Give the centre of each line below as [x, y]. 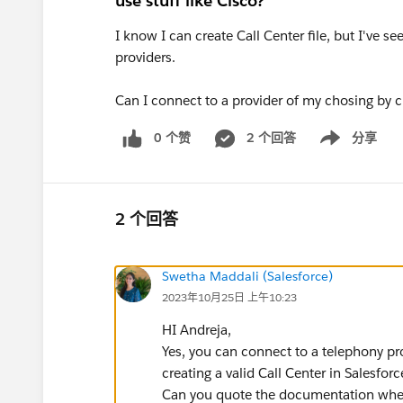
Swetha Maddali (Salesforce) [247, 276]
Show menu [341, 147]
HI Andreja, [197, 329]
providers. [145, 57]
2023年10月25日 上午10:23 [229, 297]
